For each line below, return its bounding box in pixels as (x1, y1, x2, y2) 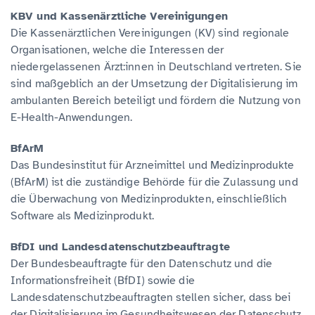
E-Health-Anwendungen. (11, 110, 133, 124)
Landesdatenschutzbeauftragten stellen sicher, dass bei (11, 290, 291, 304)
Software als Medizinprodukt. (11, 208, 154, 223)
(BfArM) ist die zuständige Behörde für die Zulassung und (11, 174, 298, 189)
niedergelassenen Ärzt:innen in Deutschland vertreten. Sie (11, 59, 302, 74)
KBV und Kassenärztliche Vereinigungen (11, 8, 228, 23)
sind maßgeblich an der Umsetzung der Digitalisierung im (11, 76, 298, 91)
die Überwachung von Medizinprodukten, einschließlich (11, 191, 288, 206)
